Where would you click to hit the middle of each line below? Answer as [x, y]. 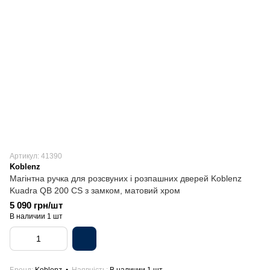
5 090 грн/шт [36, 205]
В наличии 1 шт [36, 216]
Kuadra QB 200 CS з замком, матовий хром [95, 190]
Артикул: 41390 [36, 156]
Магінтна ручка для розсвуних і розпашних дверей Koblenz [126, 178]
